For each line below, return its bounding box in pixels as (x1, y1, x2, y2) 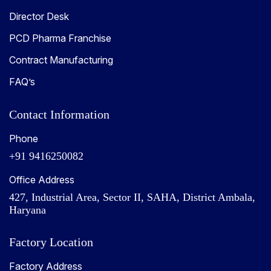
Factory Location (9, 235, 93, 249)
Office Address (9, 173, 74, 186)
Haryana (9, 203, 46, 216)
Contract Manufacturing (9, 53, 113, 66)
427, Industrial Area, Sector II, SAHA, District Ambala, (9, 191, 255, 203)
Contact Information (9, 107, 109, 121)
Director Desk (9, 10, 69, 22)
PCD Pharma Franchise (9, 31, 111, 44)
